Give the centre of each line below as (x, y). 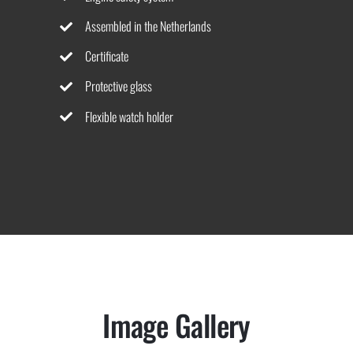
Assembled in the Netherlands (149, 26)
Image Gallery (176, 325)
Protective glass (119, 86)
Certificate (107, 56)
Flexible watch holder (130, 116)
